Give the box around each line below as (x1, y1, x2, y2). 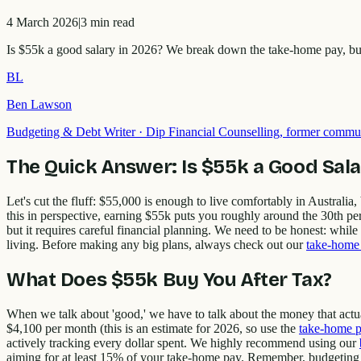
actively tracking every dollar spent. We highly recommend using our (6, 335, 359, 350)
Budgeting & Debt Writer (6, 125, 135, 139)
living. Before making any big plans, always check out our (6, 237, 306, 251)
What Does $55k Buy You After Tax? (6, 268, 332, 291)
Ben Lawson (6, 98, 72, 112)
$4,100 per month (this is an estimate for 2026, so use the (6, 321, 299, 335)
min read (87, 15, 135, 30)
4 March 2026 (6, 15, 78, 30)
